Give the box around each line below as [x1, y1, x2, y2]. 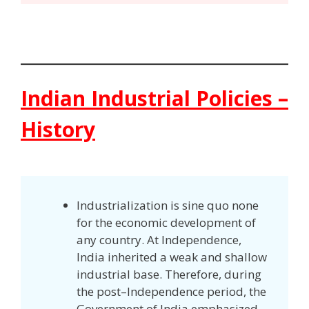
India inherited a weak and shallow [77, 249, 267, 266]
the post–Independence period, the [77, 283, 266, 300]
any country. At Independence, [77, 232, 241, 248]
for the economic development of [77, 215, 256, 231]
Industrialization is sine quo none [77, 197, 259, 214]
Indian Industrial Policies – [21, 84, 288, 113]
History [21, 115, 95, 144]
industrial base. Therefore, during [77, 266, 261, 283]
